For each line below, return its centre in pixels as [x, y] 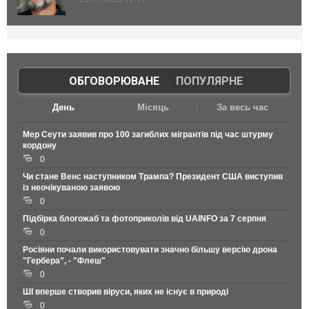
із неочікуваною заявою [71, 187]
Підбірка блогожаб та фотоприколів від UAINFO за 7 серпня [144, 218]
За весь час [242, 107]
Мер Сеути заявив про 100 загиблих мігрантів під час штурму [148, 134]
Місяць [153, 107]
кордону [40, 145]
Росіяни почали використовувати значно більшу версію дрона [150, 249]
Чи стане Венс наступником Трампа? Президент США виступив [153, 176]
